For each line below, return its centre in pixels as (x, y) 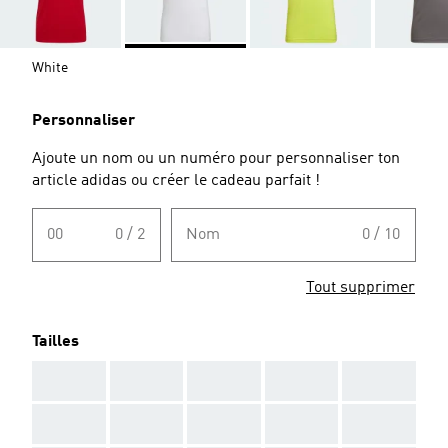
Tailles (55, 341)
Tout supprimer (360, 287)
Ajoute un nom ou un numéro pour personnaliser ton (216, 158)
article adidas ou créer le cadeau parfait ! (176, 180)
